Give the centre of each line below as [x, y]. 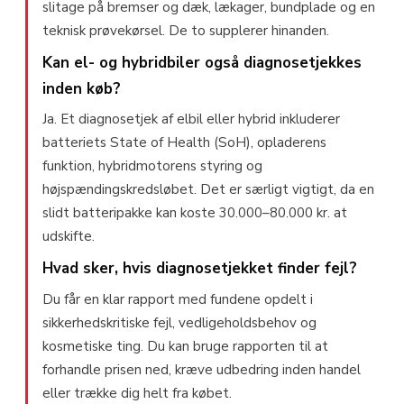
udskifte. [69, 237]
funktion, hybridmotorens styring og [152, 166]
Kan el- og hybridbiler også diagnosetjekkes [202, 63]
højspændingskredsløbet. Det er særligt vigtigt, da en [208, 190]
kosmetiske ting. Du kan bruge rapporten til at [185, 346]
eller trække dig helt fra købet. [137, 393]
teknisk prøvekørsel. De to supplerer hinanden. [186, 31]
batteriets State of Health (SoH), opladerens [184, 143]
